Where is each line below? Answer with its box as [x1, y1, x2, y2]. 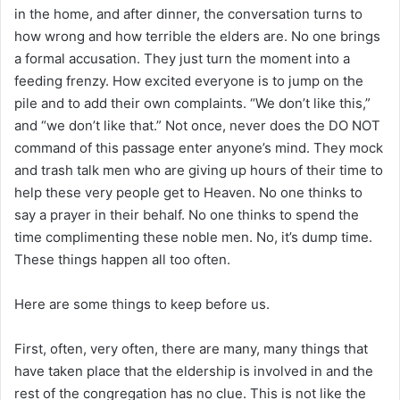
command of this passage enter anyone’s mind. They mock [14, 138, 383, 156]
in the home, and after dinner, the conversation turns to [14, 4, 362, 22]
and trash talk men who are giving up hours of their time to [14, 161, 383, 179]
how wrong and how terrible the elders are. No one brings [14, 27, 380, 45]
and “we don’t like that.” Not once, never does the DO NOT [14, 116, 380, 134]
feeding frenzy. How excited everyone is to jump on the [14, 71, 363, 89]
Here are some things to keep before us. [14, 295, 270, 312]
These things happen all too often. [14, 250, 230, 268]
